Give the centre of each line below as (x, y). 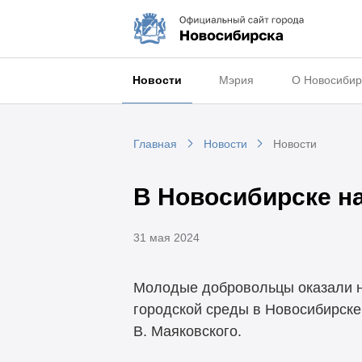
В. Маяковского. (187, 332)
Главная (155, 144)
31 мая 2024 (166, 237)
